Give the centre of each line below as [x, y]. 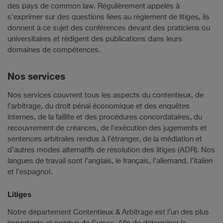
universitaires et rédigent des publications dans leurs [95, 39]
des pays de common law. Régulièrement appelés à [94, 6]
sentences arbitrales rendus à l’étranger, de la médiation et [105, 139]
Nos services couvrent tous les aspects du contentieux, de [106, 96]
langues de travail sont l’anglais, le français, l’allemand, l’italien [110, 161]
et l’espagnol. [30, 172]
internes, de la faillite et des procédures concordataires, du [105, 117]
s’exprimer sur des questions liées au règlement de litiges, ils [109, 17]
